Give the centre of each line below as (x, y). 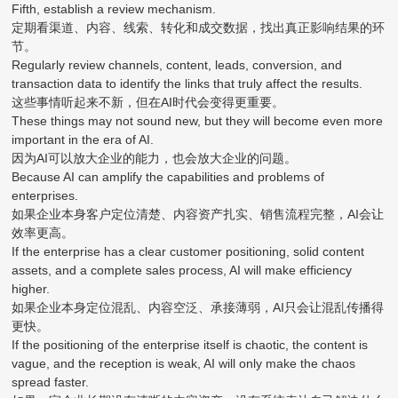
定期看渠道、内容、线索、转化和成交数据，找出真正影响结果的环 (199, 27)
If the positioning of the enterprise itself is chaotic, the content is (190, 344)
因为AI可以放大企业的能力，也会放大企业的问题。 (155, 158)
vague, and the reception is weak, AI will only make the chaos (184, 363)
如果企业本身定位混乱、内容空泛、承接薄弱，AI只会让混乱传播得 (198, 307)
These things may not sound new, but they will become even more (198, 120)
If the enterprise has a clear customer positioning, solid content (188, 251)
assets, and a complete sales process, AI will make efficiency (182, 270)
